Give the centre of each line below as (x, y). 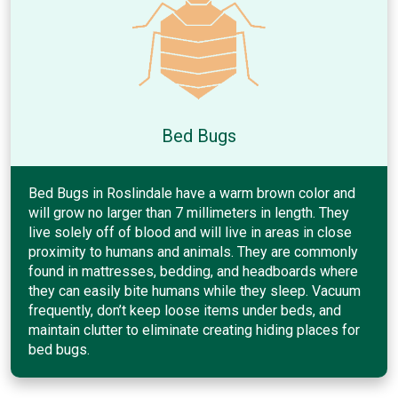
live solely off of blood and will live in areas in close (190, 232)
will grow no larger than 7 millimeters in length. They (189, 212)
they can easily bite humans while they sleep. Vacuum (195, 291)
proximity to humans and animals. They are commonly (193, 251)
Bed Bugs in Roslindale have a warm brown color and (192, 193)
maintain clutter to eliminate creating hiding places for (194, 330)
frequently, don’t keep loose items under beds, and (185, 310)
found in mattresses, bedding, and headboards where (193, 271)
